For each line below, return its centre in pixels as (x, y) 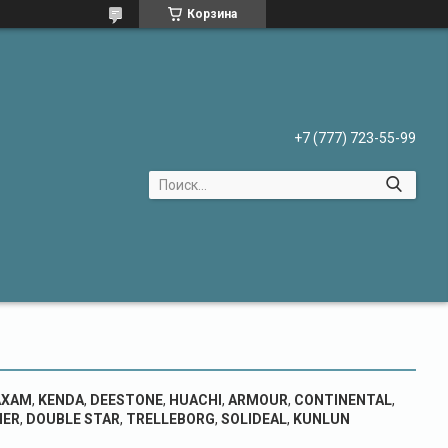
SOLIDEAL (253, 419)
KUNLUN (321, 419)
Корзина (212, 14)
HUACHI (195, 400)
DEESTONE (126, 400)
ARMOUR (257, 400)
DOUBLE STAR (72, 419)
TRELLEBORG (170, 419)
